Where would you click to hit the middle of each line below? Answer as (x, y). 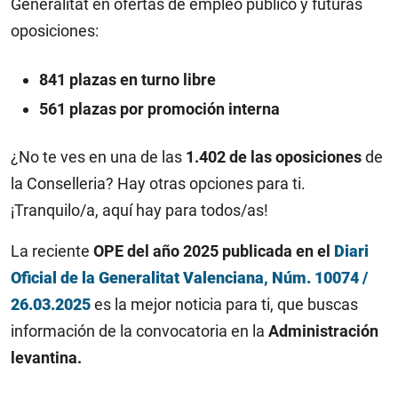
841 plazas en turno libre (127, 80)
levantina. (46, 358)
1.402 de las (231, 157)
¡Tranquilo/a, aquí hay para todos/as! (139, 210)
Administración (322, 331)
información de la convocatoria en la (138, 331)
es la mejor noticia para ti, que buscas (226, 304)
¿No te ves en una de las (98, 157)
